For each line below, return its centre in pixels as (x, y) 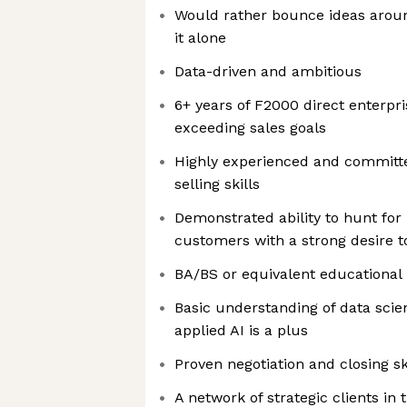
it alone (200, 38)
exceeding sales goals (250, 128)
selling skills (217, 184)
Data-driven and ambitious (268, 71)
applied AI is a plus (241, 330)
